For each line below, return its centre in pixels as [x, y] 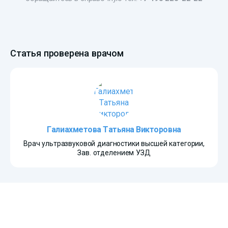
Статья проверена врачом [67, 53]
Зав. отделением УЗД [114, 152]
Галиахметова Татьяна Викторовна [114, 129]
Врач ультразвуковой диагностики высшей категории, [114, 143]
